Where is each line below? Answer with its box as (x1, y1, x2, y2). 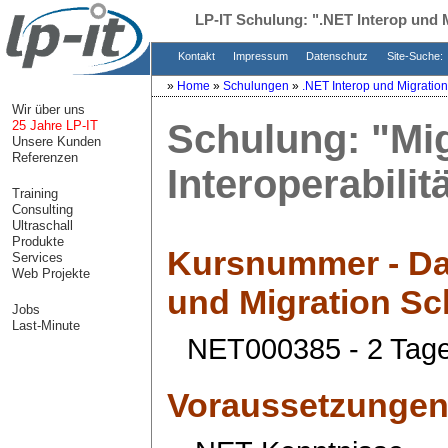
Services (12, 250, 63, 265)
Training (12, 186, 58, 201)
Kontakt (172, 50, 224, 62)
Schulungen (223, 78, 292, 93)
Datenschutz (300, 50, 377, 62)
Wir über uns (12, 102, 85, 117)
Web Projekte (12, 266, 90, 281)
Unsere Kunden (12, 134, 101, 149)
